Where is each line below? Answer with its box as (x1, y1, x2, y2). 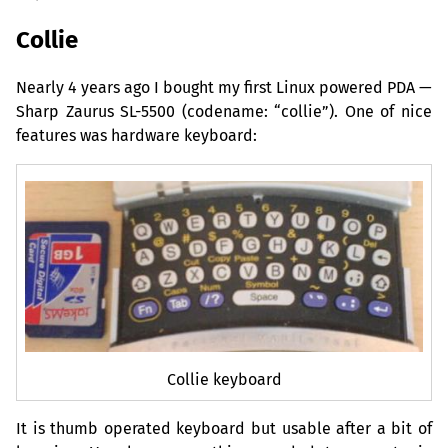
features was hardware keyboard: (16, 125, 257, 145)
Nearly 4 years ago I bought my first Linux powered (16, 77, 387, 97)
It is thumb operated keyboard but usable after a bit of (16, 419, 432, 439)
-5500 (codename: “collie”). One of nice (135, 101, 433, 121)
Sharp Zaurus (16, 101, 121, 121)
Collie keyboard (166, 370, 282, 390)
